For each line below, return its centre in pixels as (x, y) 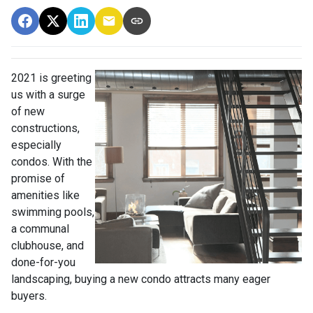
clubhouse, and (48, 245)
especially (36, 145)
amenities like (45, 195)
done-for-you (43, 262)
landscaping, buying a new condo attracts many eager (141, 279)
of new (28, 111)
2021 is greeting (51, 78)
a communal (40, 228)
